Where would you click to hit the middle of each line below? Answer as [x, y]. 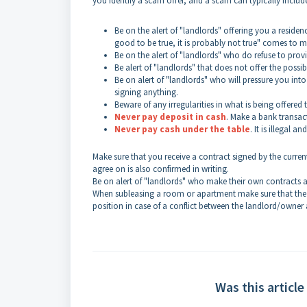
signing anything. [146, 92]
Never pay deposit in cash [170, 117]
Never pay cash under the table [182, 129]
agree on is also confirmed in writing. [161, 169]
